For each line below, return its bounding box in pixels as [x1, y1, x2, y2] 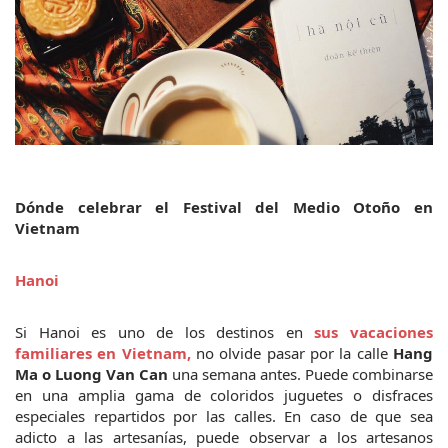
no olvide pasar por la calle [190, 343, 394, 364]
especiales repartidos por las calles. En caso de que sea [15, 406, 433, 427]
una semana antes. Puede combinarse [168, 364, 433, 385]
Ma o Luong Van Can [15, 364, 168, 385]
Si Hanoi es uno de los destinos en [15, 322, 315, 343]
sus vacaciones [314, 322, 434, 343]
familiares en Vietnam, [15, 343, 191, 364]
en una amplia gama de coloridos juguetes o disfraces [15, 385, 433, 406]
